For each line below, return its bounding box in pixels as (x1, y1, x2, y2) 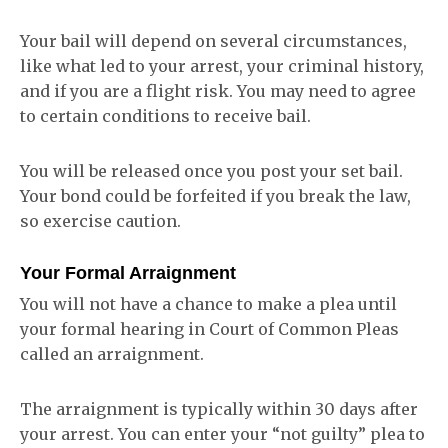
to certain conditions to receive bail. (20, 106, 311, 126)
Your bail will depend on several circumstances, (20, 31, 407, 51)
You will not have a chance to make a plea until (20, 294, 397, 314)
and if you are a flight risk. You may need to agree (20, 81, 416, 101)
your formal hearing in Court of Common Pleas (20, 319, 399, 339)
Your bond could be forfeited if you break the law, (20, 186, 411, 206)
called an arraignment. (20, 344, 204, 364)
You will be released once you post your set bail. (20, 161, 403, 181)
